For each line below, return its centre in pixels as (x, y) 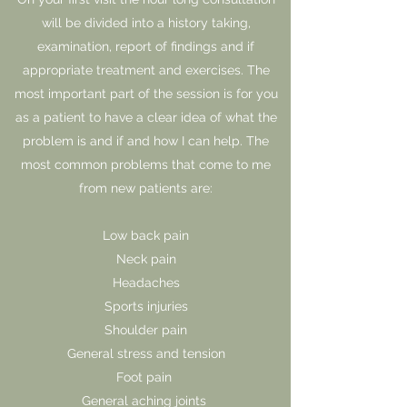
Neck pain (146, 259)
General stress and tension (146, 353)
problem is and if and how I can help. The (146, 141)
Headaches (146, 283)
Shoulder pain (146, 330)
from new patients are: (146, 188)
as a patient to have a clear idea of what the (146, 117)
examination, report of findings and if (146, 46)
